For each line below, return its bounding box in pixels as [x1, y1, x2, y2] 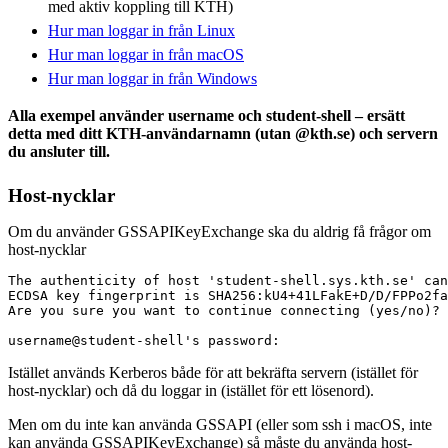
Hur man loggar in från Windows [48, 69, 257, 87]
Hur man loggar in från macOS [48, 45, 244, 63]
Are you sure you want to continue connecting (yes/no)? [8, 302, 440, 318]
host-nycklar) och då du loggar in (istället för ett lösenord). [8, 381, 374, 399]
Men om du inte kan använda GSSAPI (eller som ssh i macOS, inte [8, 415, 432, 433]
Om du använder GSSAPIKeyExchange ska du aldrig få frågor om [8, 222, 431, 240]
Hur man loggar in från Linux [48, 21, 235, 39]
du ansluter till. [8, 142, 110, 160]
